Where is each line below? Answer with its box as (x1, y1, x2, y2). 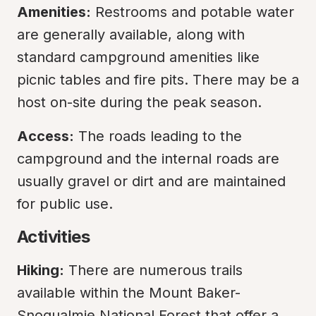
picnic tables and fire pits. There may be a (17, 71, 299, 88)
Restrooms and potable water (91, 4, 294, 20)
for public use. (17, 195, 113, 212)
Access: (17, 128, 74, 145)
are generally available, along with (17, 26, 245, 43)
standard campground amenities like (17, 49, 260, 66)
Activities (17, 226, 90, 247)
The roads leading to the (74, 128, 242, 145)
